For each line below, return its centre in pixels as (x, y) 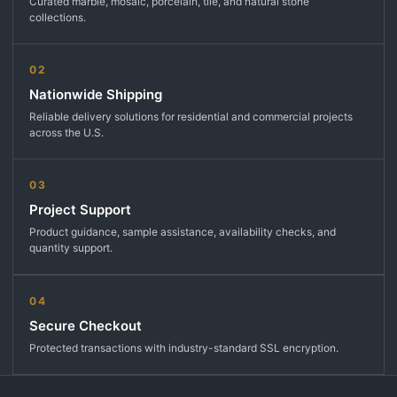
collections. (58, 18)
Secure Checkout (86, 326)
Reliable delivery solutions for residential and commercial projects (191, 117)
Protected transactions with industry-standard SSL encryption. (184, 348)
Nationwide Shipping (96, 95)
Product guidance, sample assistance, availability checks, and (183, 232)
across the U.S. (66, 133)
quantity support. (71, 248)
